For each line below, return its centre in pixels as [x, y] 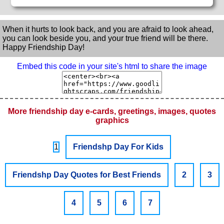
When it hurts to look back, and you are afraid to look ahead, [108, 29]
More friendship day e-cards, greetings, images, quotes [112, 111]
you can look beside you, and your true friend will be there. [105, 38]
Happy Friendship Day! [43, 47]
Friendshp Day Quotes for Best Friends [86, 174]
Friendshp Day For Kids [118, 146]
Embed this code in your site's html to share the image [112, 66]
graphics [112, 120]
